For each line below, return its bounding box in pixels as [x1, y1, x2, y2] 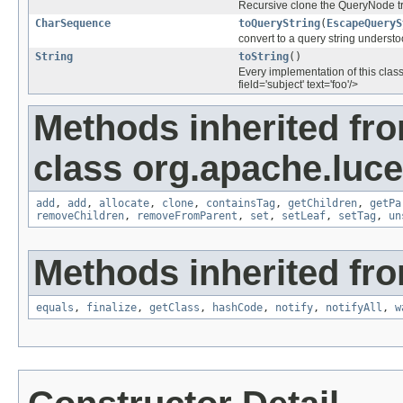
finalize [86, 301, 137, 315]
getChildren [288, 197, 357, 210]
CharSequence [35, 17, 111, 31]
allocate [99, 197, 149, 210]
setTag [338, 210, 376, 223]
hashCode [212, 301, 263, 315]
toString [238, 50, 289, 64]
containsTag [206, 197, 275, 210]
